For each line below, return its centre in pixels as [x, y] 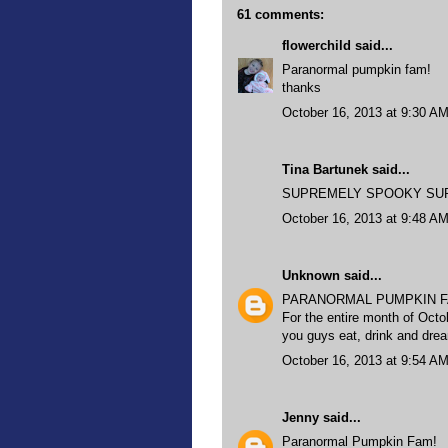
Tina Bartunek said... [346, 169]
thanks [301, 87]
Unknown [311, 275]
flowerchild [316, 45]
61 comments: [280, 14]
